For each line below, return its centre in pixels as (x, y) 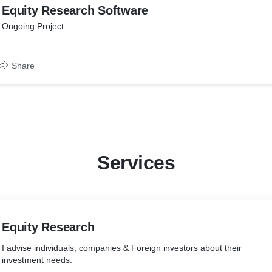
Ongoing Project (33, 26)
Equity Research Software (75, 10)
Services (136, 163)
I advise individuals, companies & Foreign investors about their (122, 248)
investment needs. (37, 260)
